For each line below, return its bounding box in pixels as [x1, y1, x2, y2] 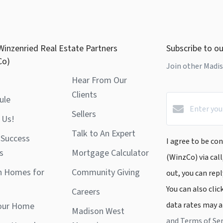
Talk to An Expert [72, 127, 135, 140]
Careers [72, 186, 100, 199]
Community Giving [72, 166, 140, 179]
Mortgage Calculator [72, 147, 149, 160]
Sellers [72, 108, 96, 121]
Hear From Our [72, 74, 127, 87]
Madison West [72, 205, 124, 218]
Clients [72, 89, 97, 102]
